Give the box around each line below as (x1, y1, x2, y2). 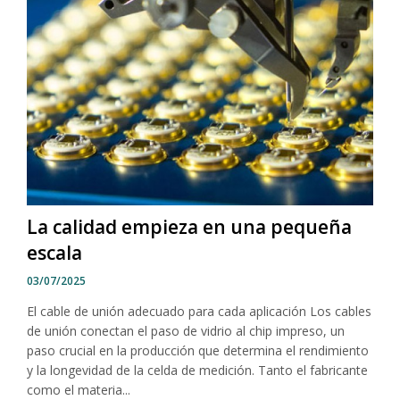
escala (27, 240, 82, 266)
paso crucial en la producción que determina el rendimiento (27, 342, 369, 360)
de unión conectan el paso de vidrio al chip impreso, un (27, 322, 345, 340)
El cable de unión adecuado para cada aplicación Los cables (27, 303, 371, 321)
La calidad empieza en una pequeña (27, 214, 352, 240)
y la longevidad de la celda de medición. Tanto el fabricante (27, 362, 368, 379)
